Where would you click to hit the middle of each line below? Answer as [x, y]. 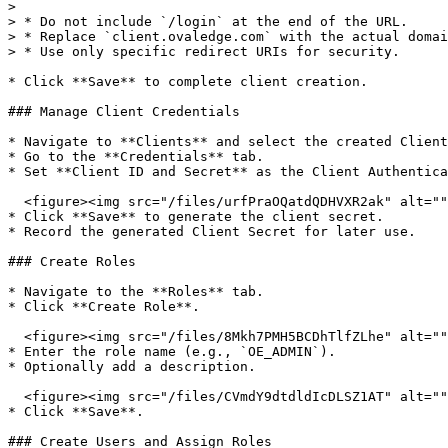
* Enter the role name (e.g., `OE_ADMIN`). [172, 351]
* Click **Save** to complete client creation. [188, 81]
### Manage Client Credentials [124, 111]
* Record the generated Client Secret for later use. [212, 231]
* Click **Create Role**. [104, 306]
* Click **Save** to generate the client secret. [196, 216]
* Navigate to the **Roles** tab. [136, 291]
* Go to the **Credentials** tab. [136, 156]
